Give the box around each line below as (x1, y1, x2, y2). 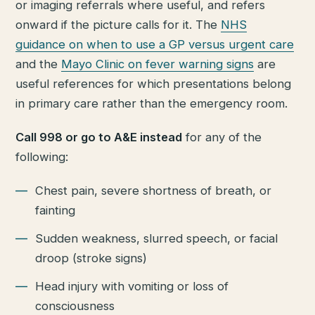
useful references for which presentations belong (15, 77, 292, 91)
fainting (35, 202, 76, 217)
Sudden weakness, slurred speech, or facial (35, 231, 278, 245)
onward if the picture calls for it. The (15, 18, 221, 32)
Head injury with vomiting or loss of (35, 278, 229, 293)
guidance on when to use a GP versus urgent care (15, 37, 295, 52)
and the (15, 57, 62, 72)
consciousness (35, 298, 115, 313)
